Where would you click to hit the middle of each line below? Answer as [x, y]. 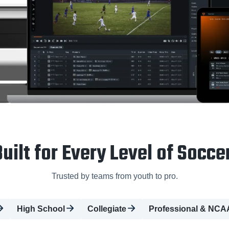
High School [41, 209]
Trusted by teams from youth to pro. [114, 176]
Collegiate [107, 209]
